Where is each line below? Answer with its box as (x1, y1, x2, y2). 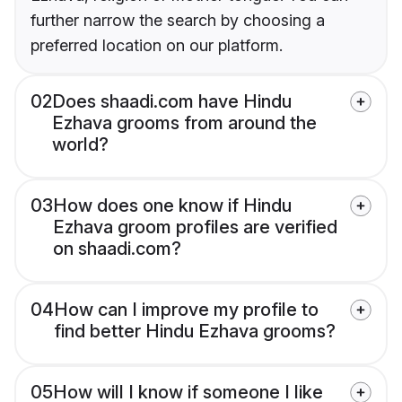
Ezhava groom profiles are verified (53, 216, 337, 239)
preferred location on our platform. (31, 36, 283, 56)
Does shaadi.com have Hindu (52, 91, 292, 113)
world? (52, 134, 109, 156)
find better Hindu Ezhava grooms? (54, 320, 336, 343)
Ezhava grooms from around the (52, 112, 317, 135)
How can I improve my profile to (54, 299, 319, 321)
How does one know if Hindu (53, 195, 292, 217)
